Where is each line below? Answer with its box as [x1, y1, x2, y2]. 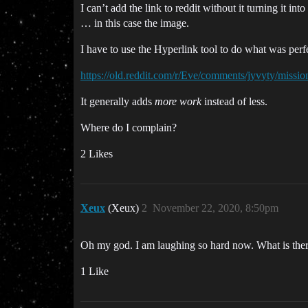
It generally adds [80, 96, 155, 107]
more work [155, 96, 201, 107]
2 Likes [80, 148, 113, 159]
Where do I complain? [80, 122, 177, 133]
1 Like [80, 265, 109, 277]
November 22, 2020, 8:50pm [153, 202, 278, 214]
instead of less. [201, 96, 267, 107]
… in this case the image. [80, 17, 189, 29]
